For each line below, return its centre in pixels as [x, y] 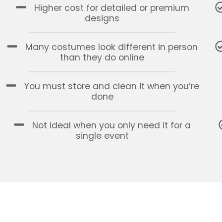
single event [102, 136]
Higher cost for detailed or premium [111, 8]
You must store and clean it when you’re [111, 86]
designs [102, 19]
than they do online [102, 58]
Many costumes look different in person [112, 47]
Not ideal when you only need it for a [112, 125]
